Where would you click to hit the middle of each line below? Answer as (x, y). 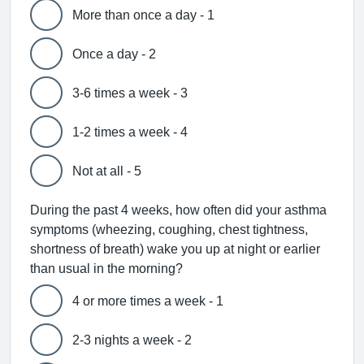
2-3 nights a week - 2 (132, 340)
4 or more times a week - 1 (148, 301)
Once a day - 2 (114, 54)
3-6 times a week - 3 (130, 93)
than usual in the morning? (106, 268)
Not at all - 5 (107, 171)
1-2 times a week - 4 (130, 132)
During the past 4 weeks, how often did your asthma (178, 210)
